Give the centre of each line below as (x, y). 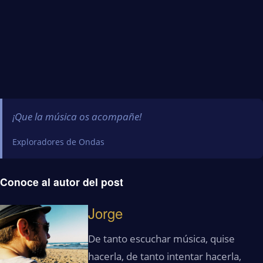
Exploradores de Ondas (58, 141)
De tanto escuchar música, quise (161, 238)
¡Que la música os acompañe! (77, 116)
